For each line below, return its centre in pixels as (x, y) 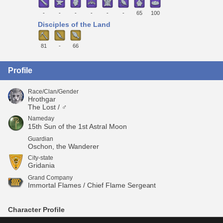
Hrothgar (42, 99)
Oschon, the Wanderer (63, 146)
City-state (41, 158)
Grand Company (50, 177)
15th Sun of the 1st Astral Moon (77, 126)
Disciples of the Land (74, 25)
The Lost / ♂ (48, 107)
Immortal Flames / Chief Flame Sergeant (92, 185)
